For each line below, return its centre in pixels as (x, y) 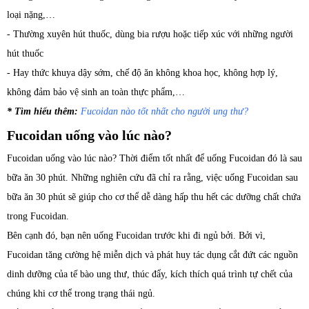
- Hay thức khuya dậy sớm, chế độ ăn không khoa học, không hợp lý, (142, 72)
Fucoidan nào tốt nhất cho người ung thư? (165, 111)
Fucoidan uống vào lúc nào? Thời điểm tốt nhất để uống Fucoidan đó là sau (154, 158)
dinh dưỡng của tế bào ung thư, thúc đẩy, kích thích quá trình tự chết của (150, 274)
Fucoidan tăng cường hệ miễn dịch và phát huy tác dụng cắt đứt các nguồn (152, 255)
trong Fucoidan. (38, 216)
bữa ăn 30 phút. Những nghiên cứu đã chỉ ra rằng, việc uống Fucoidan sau (152, 177)
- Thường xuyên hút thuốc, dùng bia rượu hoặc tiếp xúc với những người (150, 34)
